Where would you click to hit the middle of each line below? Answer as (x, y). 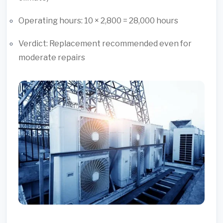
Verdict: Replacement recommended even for (105, 43)
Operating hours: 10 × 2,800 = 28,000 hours (98, 20)
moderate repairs (52, 57)
